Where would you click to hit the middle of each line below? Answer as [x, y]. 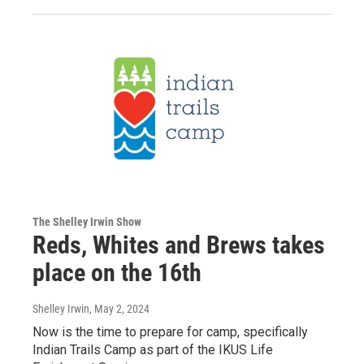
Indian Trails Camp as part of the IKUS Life [153, 349]
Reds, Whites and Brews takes [179, 245]
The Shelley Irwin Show [87, 221]
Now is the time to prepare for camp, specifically [170, 331]
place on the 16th [117, 272]
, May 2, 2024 [119, 308]
